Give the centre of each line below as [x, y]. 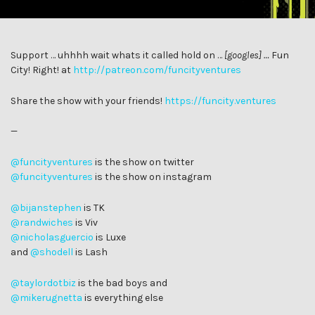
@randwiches [42, 222]
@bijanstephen [46, 207]
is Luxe [110, 237]
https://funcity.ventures [220, 101]
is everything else [123, 297]
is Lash [90, 252]
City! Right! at [42, 70]
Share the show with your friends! [88, 101]
